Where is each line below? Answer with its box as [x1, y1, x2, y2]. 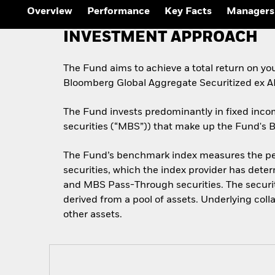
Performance [87, 7, 150, 17]
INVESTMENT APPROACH [63, 31, 258, 45]
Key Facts [165, 7, 212, 17]
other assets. [63, 210, 123, 220]
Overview [27, 7, 72, 17]
